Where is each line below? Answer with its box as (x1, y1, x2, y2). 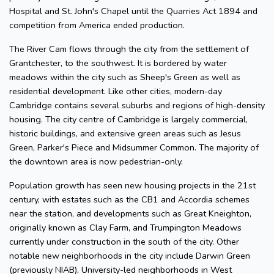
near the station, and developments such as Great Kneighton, (9, 207, 251, 220)
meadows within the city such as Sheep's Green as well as (9, 71, 240, 84)
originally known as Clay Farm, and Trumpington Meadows (9, 221, 242, 234)
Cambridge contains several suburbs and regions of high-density (9, 99, 265, 112)
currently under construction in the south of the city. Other (9, 235, 239, 248)
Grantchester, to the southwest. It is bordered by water (9, 57, 227, 70)
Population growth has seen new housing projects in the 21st (9, 179, 256, 192)
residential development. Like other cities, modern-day (9, 85, 222, 98)
